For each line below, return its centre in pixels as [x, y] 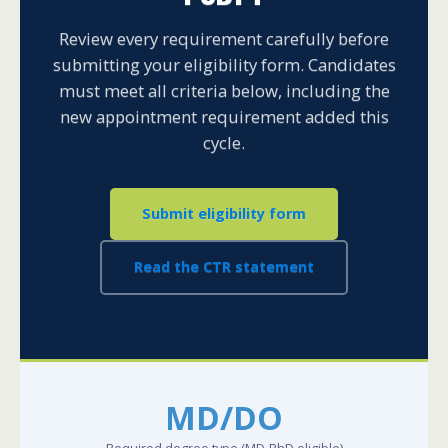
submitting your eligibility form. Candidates [224, 64]
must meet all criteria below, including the [224, 90]
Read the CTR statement [224, 267]
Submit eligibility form [224, 213]
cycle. [224, 142]
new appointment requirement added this [224, 116]
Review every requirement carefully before [224, 38]
